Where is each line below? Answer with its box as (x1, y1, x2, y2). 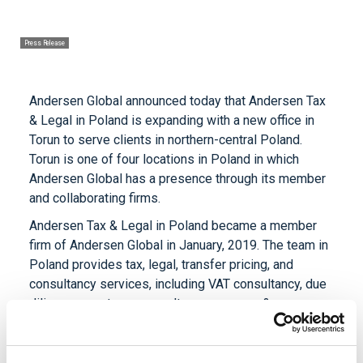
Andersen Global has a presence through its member (29, 171, 326, 187)
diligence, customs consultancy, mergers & (29, 296, 271, 312)
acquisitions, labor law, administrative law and (29, 315, 286, 331)
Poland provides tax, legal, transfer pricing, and (29, 257, 293, 273)
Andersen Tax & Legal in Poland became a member (29, 218, 317, 234)
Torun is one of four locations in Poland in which (29, 152, 299, 168)
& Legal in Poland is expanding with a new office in (29, 113, 314, 129)
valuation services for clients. (29, 335, 195, 351)
